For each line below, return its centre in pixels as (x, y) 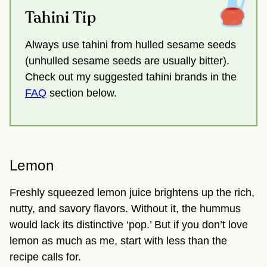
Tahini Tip (61, 18)
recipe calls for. (47, 257)
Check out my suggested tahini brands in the (131, 77)
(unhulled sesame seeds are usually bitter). (127, 61)
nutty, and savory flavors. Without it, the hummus (125, 209)
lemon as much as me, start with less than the (118, 241)
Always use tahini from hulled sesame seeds (131, 45)
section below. (82, 93)
